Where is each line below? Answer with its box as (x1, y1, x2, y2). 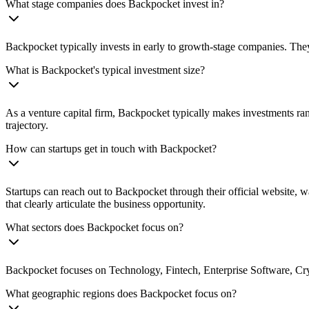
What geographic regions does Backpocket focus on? (6, 288, 237, 299)
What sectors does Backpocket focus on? (6, 221, 183, 233)
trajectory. (6, 119, 48, 131)
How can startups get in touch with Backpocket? (6, 143, 217, 154)
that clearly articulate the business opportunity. (6, 198, 206, 210)
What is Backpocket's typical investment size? (6, 64, 205, 76)
